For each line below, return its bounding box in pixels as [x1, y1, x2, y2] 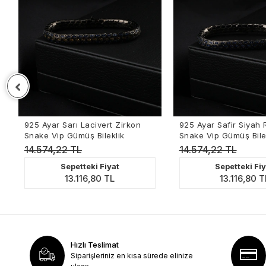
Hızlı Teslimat [70, 239, 119, 249]
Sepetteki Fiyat [52, 161, 112, 171]
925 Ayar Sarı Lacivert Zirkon [16, 119, 134, 129]
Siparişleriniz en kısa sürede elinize [70, 251, 193, 260]
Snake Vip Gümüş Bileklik [16, 130, 117, 140]
